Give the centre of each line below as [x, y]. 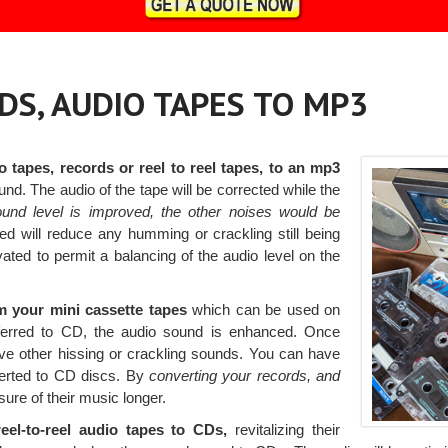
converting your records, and [244, 376]
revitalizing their [284, 430]
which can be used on [263, 310]
